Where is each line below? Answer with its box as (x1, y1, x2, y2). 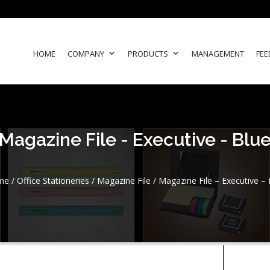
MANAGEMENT (192, 48, 244, 59)
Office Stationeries (16, 175, 89, 186)
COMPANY (67, 48, 104, 59)
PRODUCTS (128, 48, 168, 59)
